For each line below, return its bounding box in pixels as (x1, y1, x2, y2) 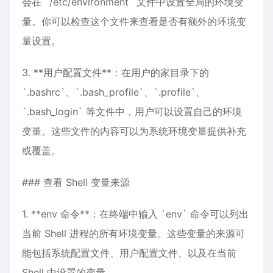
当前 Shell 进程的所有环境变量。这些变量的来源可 (22, 227, 245, 239)
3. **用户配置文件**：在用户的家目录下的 (22, 66, 209, 79)
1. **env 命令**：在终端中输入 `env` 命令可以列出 (22, 208, 249, 220)
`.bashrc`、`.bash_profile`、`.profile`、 (22, 86, 205, 98)
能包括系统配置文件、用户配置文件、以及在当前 (22, 247, 236, 259)
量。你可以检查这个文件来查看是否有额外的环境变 (22, 15, 246, 27)
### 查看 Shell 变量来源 (22, 176, 130, 188)
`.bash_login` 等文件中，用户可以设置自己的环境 (22, 105, 242, 118)
